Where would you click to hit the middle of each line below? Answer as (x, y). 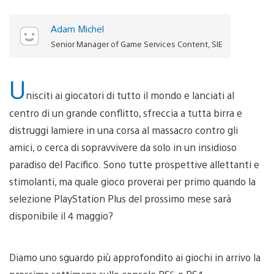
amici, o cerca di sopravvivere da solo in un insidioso (123, 147)
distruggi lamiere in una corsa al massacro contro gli (124, 130)
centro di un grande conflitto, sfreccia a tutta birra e (126, 113)
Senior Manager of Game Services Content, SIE (136, 43)
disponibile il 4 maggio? (61, 215)
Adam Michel (77, 28)
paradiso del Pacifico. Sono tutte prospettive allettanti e (134, 164)
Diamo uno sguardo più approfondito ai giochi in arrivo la (135, 257)
